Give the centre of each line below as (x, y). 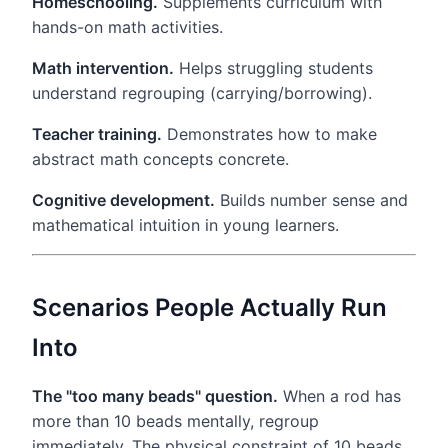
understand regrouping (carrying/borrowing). (202, 92)
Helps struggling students (273, 67)
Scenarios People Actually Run (209, 307)
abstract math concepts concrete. (160, 158)
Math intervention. (103, 67)
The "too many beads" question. (155, 395)
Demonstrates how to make (269, 133)
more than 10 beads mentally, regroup (175, 420)
